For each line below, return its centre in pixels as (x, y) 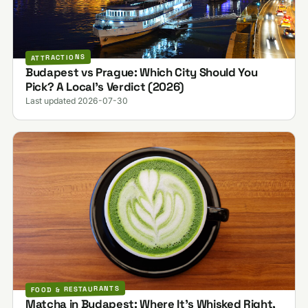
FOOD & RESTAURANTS (75, 289)
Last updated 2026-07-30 (76, 100)
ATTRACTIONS (58, 58)
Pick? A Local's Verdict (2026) (104, 86)
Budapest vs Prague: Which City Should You (141, 72)
